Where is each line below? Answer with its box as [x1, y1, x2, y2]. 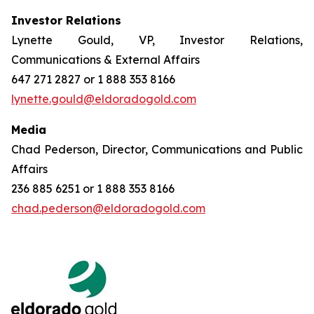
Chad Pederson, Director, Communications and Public [11, 142, 303, 156]
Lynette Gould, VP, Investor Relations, [11, 33, 303, 47]
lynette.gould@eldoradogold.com [11, 92, 196, 106]
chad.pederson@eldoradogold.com [11, 201, 205, 215]
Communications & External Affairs [11, 53, 200, 67]
